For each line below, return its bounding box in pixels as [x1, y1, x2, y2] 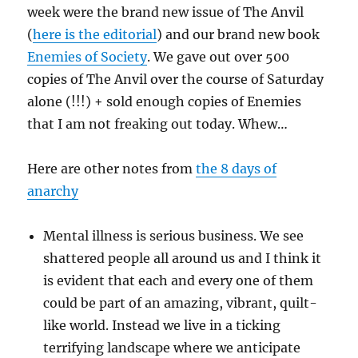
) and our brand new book [157, 26, 320, 43]
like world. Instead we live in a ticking [43, 317, 281, 334]
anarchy [27, 183, 79, 200]
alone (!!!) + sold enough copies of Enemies [27, 93, 302, 110]
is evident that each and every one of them [43, 272, 314, 289]
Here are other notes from [27, 161, 197, 177]
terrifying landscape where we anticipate [43, 340, 301, 356]
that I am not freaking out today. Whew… [27, 116, 288, 133]
